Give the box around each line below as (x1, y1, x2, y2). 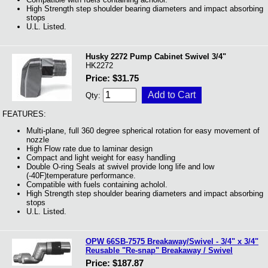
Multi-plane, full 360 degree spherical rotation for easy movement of (26, 126, 260, 136)
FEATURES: (2, 109, 46, 118)
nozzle (26, 135, 49, 145)
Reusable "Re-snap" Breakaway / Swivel (86, 246, 233, 255)
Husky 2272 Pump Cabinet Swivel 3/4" (86, 52, 226, 61)
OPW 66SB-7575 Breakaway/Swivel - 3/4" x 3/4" (86, 237, 258, 246)
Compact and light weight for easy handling (26, 153, 175, 163)
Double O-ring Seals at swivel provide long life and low (26, 162, 214, 172)
